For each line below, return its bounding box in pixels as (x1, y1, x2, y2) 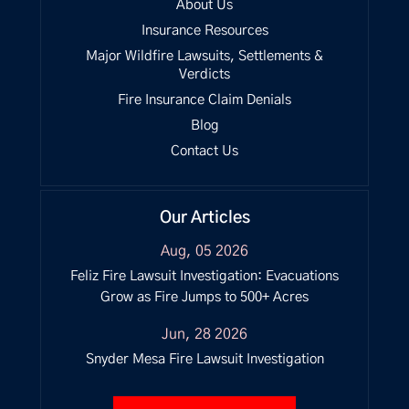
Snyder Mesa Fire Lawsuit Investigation (85, 352, 324, 366)
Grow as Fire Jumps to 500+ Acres (100, 290, 309, 304)
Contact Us (171, 144, 238, 158)
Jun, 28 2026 (162, 327, 247, 341)
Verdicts (179, 68, 230, 81)
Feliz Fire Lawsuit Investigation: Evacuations (70, 269, 339, 283)
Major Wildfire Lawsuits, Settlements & (86, 49, 323, 63)
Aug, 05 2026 (161, 244, 248, 258)
